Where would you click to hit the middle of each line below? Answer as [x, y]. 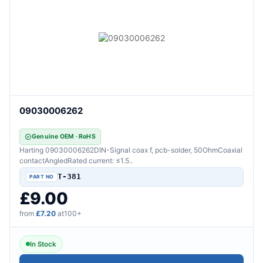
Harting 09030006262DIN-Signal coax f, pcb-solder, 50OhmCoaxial [131, 150]
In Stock [43, 244]
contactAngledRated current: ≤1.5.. [76, 160]
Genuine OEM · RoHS [64, 136]
